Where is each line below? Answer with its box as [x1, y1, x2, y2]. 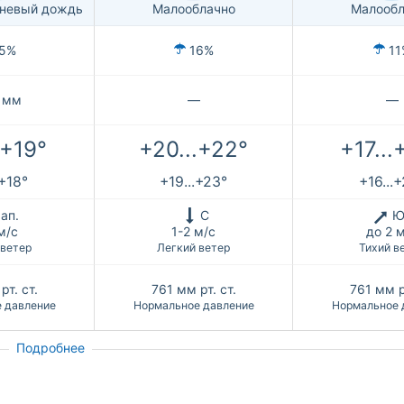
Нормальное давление [133, 298, 254, 312]
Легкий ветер [157, 240, 230, 254]
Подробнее [16, 339, 85, 355]
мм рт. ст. [176, 280, 236, 297]
